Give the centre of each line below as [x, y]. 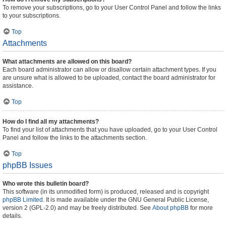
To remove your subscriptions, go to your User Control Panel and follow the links [112, 8]
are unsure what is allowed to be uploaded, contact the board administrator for [109, 78]
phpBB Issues [27, 165]
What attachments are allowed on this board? [67, 62]
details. [12, 216]
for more [201, 208]
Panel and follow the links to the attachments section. [75, 138]
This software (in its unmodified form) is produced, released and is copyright [106, 192]
